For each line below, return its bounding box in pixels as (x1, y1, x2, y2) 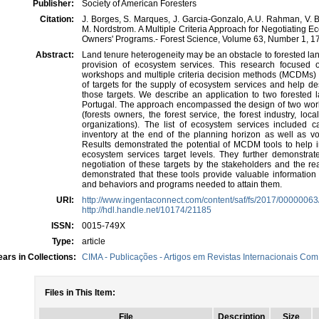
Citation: (40, 14, 76, 24)
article (82, 236, 105, 246)
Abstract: (36, 50, 76, 60)
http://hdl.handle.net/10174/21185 (82, 205, 211, 215)
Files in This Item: (45, 288, 115, 298)
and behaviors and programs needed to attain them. (82, 179, 282, 189)
